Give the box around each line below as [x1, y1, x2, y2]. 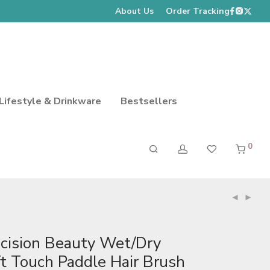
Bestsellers [121, 94, 177, 108]
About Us [115, 5, 154, 17]
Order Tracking [166, 5, 230, 17]
